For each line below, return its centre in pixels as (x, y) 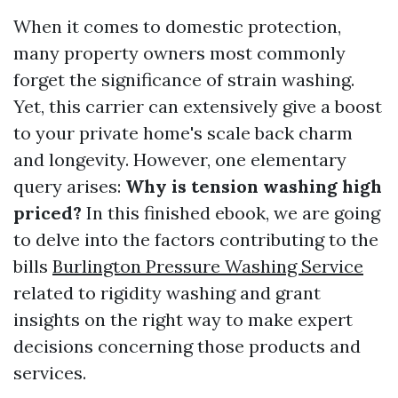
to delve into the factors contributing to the (196, 239)
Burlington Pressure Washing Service (208, 266)
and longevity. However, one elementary (180, 159)
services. (50, 373)
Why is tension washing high (254, 186)
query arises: (69, 186)
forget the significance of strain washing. (184, 80)
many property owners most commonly (179, 53)
